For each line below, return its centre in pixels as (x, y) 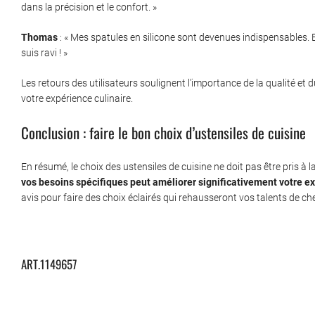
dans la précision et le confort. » (89, 7)
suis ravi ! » (44, 53)
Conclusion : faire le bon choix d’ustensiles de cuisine (163, 133)
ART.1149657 (49, 264)
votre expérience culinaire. (77, 99)
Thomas (39, 38)
